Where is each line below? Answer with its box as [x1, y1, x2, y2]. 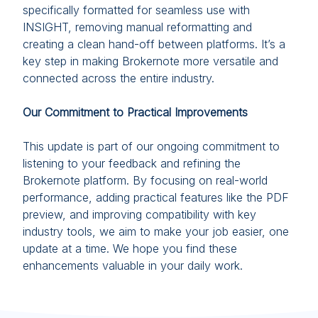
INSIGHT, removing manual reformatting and [23, 20, 252, 34]
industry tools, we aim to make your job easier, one [23, 224, 289, 238]
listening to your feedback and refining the [23, 156, 241, 170]
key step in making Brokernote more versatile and [23, 54, 278, 68]
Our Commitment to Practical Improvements [23, 105, 248, 119]
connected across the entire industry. [23, 71, 214, 85]
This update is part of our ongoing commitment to [23, 139, 280, 153]
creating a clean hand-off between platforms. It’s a [23, 37, 285, 51]
